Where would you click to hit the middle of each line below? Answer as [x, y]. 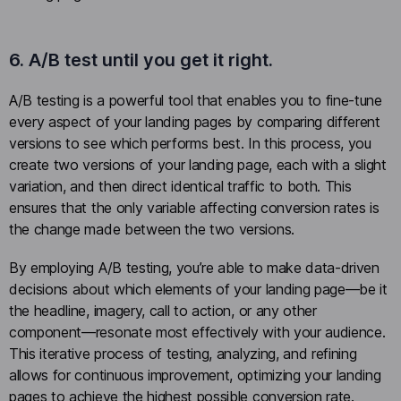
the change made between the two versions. [152, 230]
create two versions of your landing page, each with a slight [198, 165]
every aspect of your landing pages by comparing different [195, 122]
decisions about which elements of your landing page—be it [198, 290]
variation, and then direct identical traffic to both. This [180, 187]
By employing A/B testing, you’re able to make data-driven [194, 268]
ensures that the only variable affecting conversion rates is [194, 208]
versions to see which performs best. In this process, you [190, 144]
